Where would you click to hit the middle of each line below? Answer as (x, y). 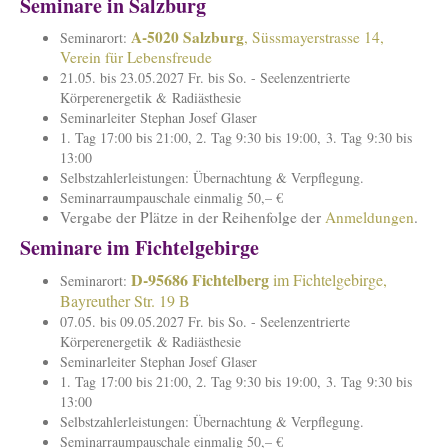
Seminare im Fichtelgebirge (139, 248)
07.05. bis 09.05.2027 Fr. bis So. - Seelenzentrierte (205, 322)
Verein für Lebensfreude (136, 56)
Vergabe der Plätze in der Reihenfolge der (192, 216)
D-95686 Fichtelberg (200, 280)
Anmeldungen (369, 216)
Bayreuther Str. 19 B (125, 301)
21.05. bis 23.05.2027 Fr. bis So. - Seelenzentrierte (205, 77)
